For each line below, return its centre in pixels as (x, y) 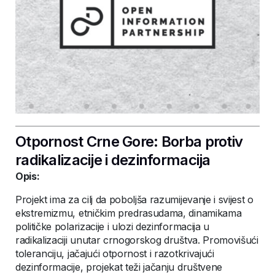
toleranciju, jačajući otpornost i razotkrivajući (115, 254)
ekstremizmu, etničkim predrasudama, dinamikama (129, 213)
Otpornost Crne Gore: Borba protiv (129, 141)
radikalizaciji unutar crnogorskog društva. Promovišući (137, 240)
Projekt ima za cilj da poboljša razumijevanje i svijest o (134, 199)
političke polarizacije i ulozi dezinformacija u (112, 227)
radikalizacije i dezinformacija (113, 160)
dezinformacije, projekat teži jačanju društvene (119, 267)
